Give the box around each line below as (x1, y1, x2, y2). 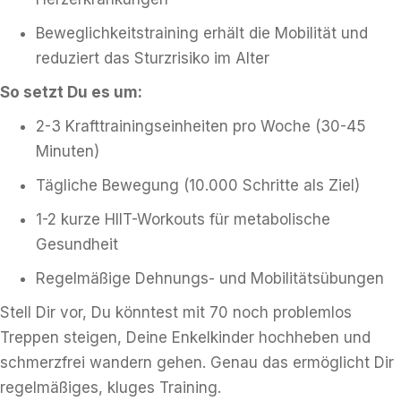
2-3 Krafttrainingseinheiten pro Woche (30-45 (36, 117, 366, 135)
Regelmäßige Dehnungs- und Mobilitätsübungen (36, 269, 384, 287)
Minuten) (36, 142, 99, 160)
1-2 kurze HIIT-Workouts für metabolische (36, 210, 330, 228)
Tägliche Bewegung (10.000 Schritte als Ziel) (36, 176, 360, 194)
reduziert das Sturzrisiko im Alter (36, 49, 269, 67)
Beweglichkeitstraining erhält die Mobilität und (36, 24, 368, 42)
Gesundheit (36, 235, 118, 253)
